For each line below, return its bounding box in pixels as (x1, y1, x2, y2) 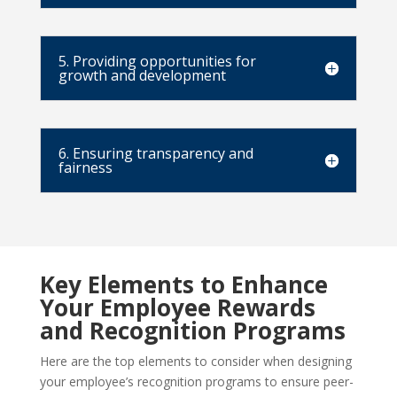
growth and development (58, 66, 226, 86)
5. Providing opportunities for (58, 51, 256, 72)
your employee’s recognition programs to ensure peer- (39, 373, 354, 391)
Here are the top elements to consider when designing (39, 353, 352, 370)
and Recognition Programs (39, 315, 346, 347)
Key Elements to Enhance (39, 269, 328, 301)
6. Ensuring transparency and (58, 144, 253, 164)
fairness (58, 158, 113, 178)
